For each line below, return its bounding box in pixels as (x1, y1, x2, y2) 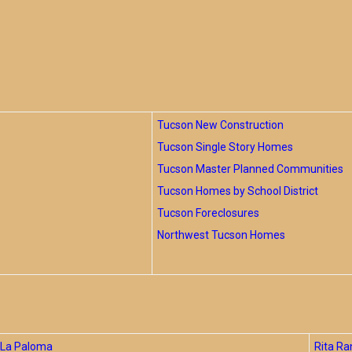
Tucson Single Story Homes (157, 141, 293, 153)
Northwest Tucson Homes (157, 229, 285, 241)
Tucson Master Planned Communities (157, 163, 343, 175)
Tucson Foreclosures (157, 207, 259, 219)
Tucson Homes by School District (157, 185, 318, 197)
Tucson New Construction (157, 119, 284, 131)
